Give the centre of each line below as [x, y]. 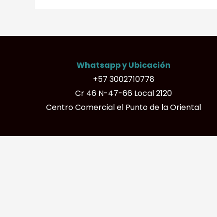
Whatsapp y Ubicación [124, 65]
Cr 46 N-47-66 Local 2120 [124, 93]
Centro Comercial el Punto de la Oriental [124, 107]
